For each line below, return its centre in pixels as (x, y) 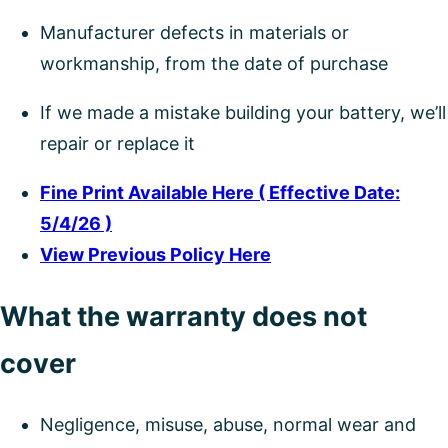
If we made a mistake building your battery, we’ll (243, 113)
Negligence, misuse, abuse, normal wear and (228, 425)
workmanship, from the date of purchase (214, 64)
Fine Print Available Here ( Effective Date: (220, 193)
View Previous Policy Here (155, 255)
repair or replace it (117, 144)
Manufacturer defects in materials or (194, 33)
